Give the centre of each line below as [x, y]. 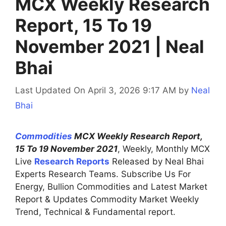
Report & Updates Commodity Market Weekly [107, 199]
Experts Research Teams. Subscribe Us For [103, 174]
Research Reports [72, 161]
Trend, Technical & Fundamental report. [95, 212]
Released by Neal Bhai [157, 161]
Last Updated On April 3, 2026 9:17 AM [96, 90]
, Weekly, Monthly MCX [164, 149]
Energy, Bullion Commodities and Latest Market [111, 186]
